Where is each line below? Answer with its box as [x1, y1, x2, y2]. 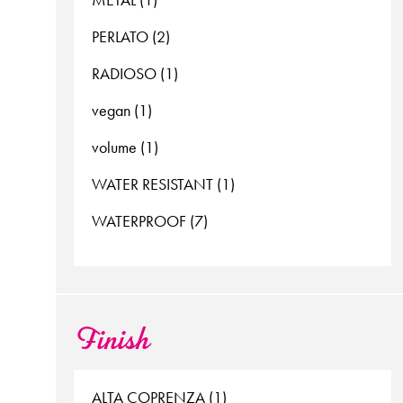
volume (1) [92, 137, 158, 158]
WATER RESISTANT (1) [92, 174, 235, 195]
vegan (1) [92, 100, 152, 121]
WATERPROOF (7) [92, 210, 208, 232]
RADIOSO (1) [92, 63, 178, 85]
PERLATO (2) [92, 26, 170, 48]
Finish [74, 325, 149, 358]
